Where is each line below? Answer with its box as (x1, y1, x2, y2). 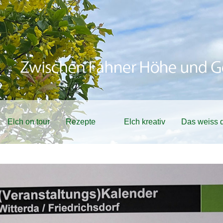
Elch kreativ (124, 117, 165, 126)
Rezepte (66, 117, 96, 126)
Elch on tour (7, 117, 50, 126)
